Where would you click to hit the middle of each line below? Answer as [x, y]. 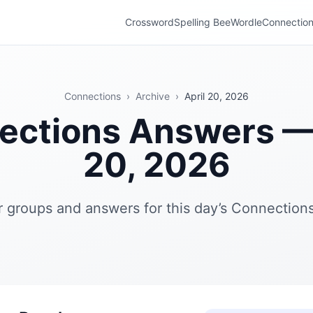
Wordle [246, 22]
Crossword [150, 22]
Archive [153, 96]
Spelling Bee [202, 22]
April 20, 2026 [217, 96]
